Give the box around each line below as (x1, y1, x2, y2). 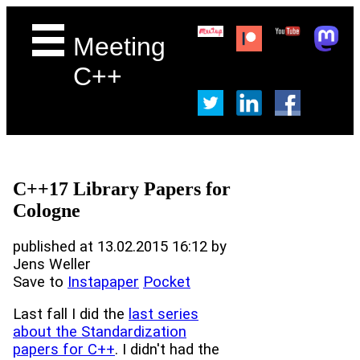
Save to (13, 272, 67, 291)
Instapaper (67, 272, 139, 291)
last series (129, 305, 198, 324)
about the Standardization (13, 323, 186, 342)
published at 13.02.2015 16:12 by (13, 237, 227, 256)
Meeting (73, 32, 166, 61)
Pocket (143, 272, 190, 291)
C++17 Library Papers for (13, 178, 231, 199)
